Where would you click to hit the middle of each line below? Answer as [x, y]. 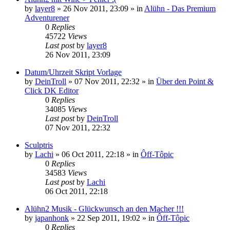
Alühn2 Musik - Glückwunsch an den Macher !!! [104, 208]
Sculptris [39, 145]
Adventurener [47, 17]
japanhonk [52, 218]
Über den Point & [185, 81]
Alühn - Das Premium [180, 8]
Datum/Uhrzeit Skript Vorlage [73, 72]
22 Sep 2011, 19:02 [109, 218]
